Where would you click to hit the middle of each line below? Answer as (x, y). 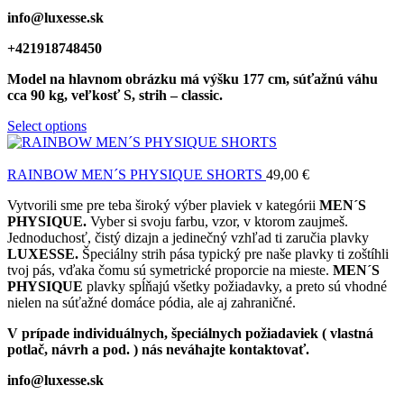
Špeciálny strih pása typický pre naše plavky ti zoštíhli (235, 254)
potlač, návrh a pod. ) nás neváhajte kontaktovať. (158, 350)
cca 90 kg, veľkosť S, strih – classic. (115, 96)
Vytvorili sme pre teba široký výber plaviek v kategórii (163, 206)
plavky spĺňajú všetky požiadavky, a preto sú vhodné (235, 287)
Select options (47, 126)
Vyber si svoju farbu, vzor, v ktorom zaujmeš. (217, 222)
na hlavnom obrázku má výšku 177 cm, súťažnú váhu (214, 79)
